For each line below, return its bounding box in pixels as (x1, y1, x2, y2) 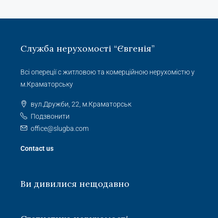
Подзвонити (31, 112, 70, 120)
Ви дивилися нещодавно (20, 178, 129, 189)
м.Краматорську (20, 80, 73, 88)
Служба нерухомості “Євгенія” (20, 43, 155, 54)
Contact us (20, 145, 54, 152)
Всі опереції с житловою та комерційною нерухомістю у (20, 68, 195, 76)
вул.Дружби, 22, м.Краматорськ (31, 100, 131, 108)
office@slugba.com (31, 125, 89, 132)
